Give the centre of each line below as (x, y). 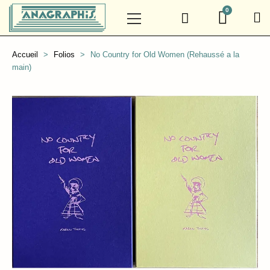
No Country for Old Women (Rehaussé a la (165, 55)
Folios (64, 55)
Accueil (25, 55)
